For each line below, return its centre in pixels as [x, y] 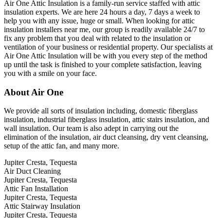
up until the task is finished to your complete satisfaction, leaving [103, 64]
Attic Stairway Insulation [42, 206]
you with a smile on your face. [50, 73]
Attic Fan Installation [36, 189]
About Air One [34, 92]
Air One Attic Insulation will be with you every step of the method [106, 55]
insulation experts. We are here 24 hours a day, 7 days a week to [102, 12]
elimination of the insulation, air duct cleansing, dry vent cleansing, [106, 137]
